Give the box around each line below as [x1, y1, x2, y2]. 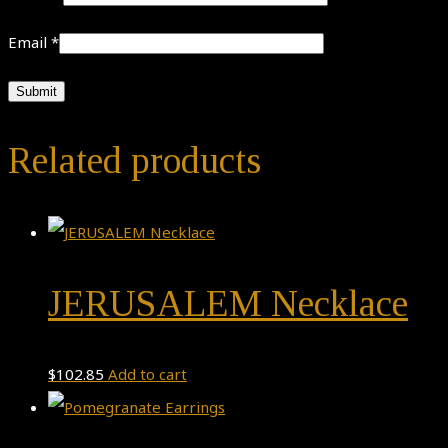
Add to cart [108, 364, 187, 385]
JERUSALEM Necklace [48, 282, 408, 324]
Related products [8, 140, 261, 182]
